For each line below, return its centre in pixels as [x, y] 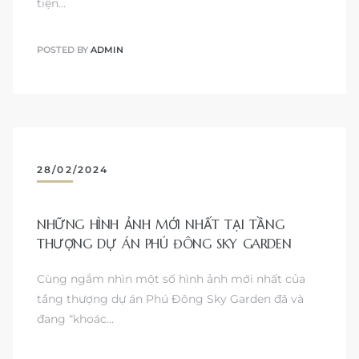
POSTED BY [64, 50]
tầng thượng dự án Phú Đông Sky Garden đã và [170, 298]
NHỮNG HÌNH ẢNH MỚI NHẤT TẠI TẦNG [161, 225]
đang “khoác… [75, 319]
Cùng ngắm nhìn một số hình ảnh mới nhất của [171, 278]
